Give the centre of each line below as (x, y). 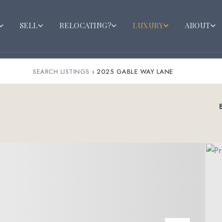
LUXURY (148, 25)
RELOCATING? (85, 25)
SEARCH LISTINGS (61, 71)
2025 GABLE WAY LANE (135, 71)
